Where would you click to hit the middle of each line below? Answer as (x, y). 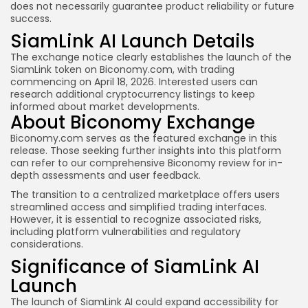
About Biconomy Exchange (133, 122)
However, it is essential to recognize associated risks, (136, 219)
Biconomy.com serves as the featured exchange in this (144, 138)
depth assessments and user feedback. (106, 175)
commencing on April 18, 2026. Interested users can (134, 82)
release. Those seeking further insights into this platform (146, 151)
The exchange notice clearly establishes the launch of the (151, 57)
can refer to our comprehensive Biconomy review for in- (146, 163)
